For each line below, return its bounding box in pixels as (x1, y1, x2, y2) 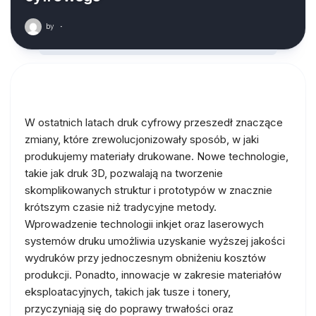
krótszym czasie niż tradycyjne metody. (25, 200, 217, 214)
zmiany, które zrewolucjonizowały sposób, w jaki (25, 133, 259, 146)
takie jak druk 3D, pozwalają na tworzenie (25, 166, 223, 180)
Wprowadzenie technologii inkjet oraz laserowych (25, 217, 264, 231)
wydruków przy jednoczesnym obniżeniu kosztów (25, 251, 266, 265)
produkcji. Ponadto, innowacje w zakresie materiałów (25, 268, 281, 281)
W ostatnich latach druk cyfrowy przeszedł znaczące (25, 116, 283, 129)
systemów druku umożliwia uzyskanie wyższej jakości (25, 234, 285, 248)
